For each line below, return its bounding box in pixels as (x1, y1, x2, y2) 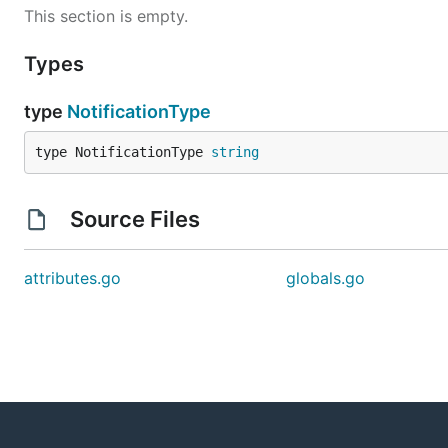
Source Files (64, 206, 205, 232)
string (211, 144, 259, 160)
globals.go (286, 268, 366, 288)
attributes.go (24, 268, 121, 288)
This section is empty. (24, 6, 188, 26)
